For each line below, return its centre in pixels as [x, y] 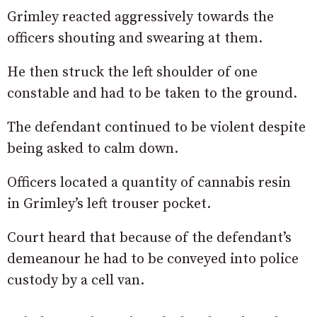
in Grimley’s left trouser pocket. [109, 204]
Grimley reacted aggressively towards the [140, 17]
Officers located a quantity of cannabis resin [149, 183]
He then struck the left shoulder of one [132, 72]
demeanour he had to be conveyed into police [153, 259]
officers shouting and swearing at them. [135, 38]
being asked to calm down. [93, 149]
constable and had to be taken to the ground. [152, 93]
